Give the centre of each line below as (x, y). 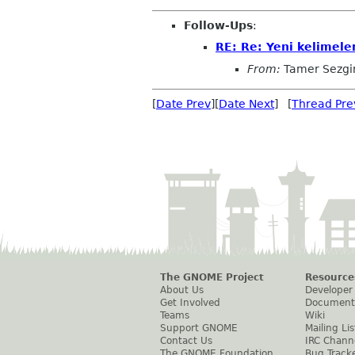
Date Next (246, 103)
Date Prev (183, 103)
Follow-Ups (218, 25)
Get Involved (190, 302)
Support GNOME (199, 328)
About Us (182, 290)
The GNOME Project (212, 277)
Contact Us (186, 340)
